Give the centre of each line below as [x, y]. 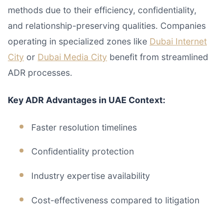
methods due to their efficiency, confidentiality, [102, 10]
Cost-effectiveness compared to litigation [115, 200]
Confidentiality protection [83, 152]
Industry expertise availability [91, 175]
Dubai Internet [178, 41]
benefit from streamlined [158, 57]
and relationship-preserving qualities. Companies [107, 25]
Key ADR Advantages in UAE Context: [87, 100]
